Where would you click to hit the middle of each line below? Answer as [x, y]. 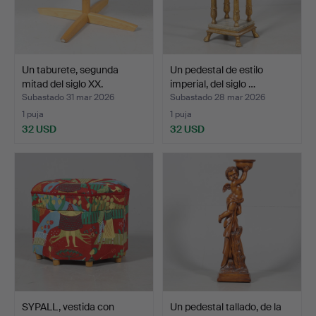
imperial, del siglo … [213, 84]
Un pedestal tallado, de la [226, 307]
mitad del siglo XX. [62, 84]
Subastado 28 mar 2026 [218, 98]
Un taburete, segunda [70, 69]
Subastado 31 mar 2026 [68, 98]
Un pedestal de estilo [217, 69]
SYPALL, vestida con [68, 307]
